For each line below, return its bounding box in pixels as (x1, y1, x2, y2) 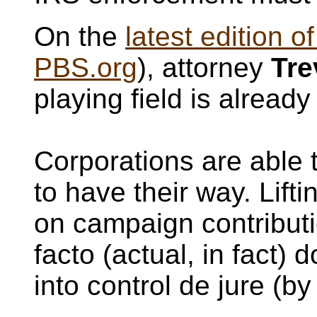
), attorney (137, 52, 271, 83)
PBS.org (34, 52, 137, 83)
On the (34, 21, 125, 52)
